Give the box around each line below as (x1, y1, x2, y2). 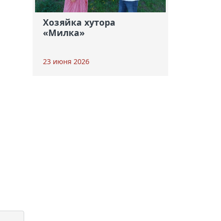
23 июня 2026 (42, 57, 89, 67)
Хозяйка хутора (42, 16, 115, 28)
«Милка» (42, 26, 85, 38)
